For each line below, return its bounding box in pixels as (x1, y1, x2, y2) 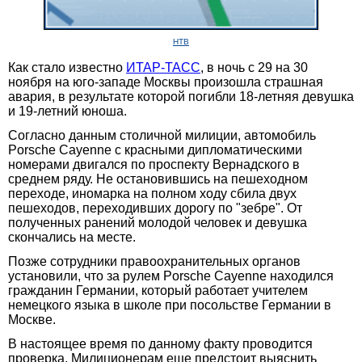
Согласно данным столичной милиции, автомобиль (8, 128, 316, 142)
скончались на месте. (8, 229, 136, 244)
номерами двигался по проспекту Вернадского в (8, 157, 300, 171)
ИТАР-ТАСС (126, 60, 200, 74)
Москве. (8, 312, 56, 326)
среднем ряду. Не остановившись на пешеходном (8, 171, 308, 186)
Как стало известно (8, 60, 126, 74)
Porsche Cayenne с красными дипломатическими (8, 142, 302, 157)
